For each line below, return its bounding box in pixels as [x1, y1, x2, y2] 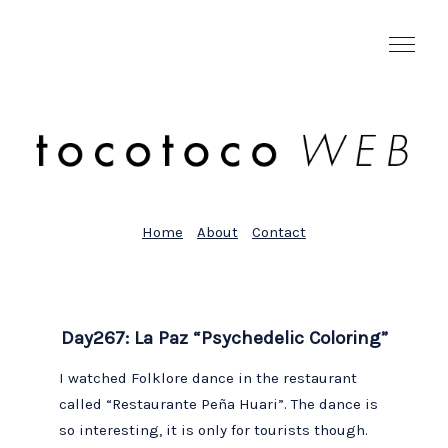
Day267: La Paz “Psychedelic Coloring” [60, 327, 388, 350]
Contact [252, 223, 306, 242]
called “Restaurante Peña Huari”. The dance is [59, 394, 379, 413]
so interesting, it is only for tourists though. [59, 420, 369, 439]
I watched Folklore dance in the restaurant [59, 368, 358, 387]
